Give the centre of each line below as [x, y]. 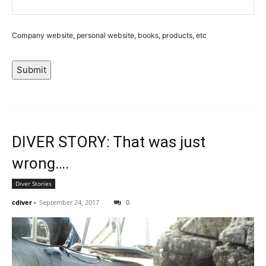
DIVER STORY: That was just [109, 142]
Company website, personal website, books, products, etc [109, 35]
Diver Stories [34, 183]
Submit [31, 69]
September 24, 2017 [69, 202]
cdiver [22, 202]
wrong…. [40, 163]
